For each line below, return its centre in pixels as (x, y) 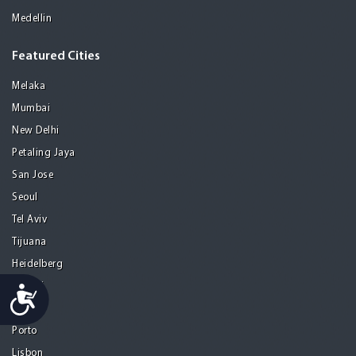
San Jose (33, 175)
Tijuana (29, 242)
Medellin (32, 18)
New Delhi (36, 130)
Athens (28, 308)
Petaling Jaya (44, 153)
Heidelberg (37, 264)
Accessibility (69, 291)
